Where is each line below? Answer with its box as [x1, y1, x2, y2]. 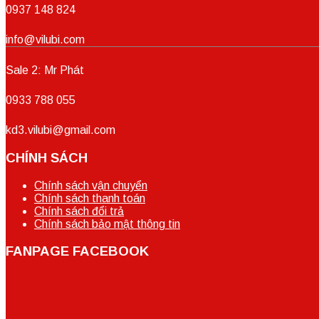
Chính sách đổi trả [34, 204, 124, 217]
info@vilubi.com [6, 33, 85, 46]
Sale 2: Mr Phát [6, 64, 84, 77]
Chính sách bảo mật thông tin [34, 217, 180, 230]
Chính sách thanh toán [34, 192, 145, 204]
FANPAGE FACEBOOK [6, 244, 149, 259]
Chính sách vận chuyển [34, 179, 147, 192]
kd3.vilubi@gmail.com [6, 124, 115, 137]
